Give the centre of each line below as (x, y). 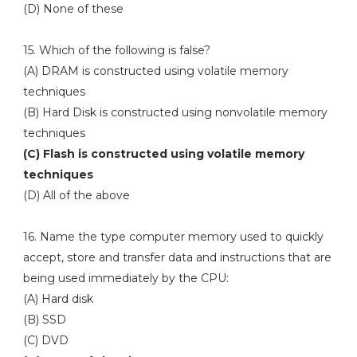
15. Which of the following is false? (116, 50)
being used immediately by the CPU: (126, 278)
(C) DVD (47, 340)
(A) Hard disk (59, 299)
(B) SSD (44, 320)
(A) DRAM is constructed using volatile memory (155, 71)
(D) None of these (73, 9)
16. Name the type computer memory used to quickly (173, 237)
